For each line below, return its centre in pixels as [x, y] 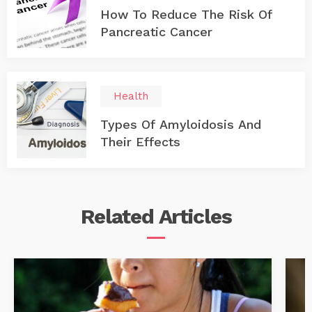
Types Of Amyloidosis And [181, 124]
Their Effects [140, 142]
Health [131, 96]
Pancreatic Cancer [156, 32]
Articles [195, 216]
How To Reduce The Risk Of [186, 14]
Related [119, 216]
